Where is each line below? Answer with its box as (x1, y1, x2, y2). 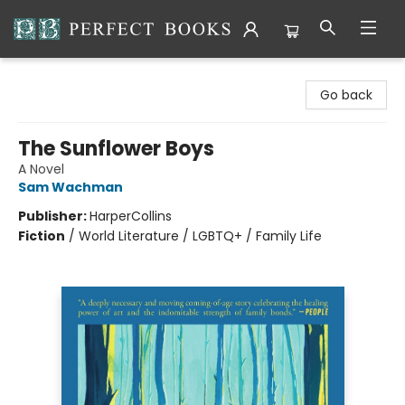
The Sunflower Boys (18, 135, 214, 163)
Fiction (18, 227, 65, 245)
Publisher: (18, 207, 89, 225)
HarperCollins (89, 207, 172, 225)
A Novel (18, 160, 64, 178)
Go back (320, 86, 372, 104)
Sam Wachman (18, 178, 123, 196)
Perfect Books (14, 66, 100, 84)
